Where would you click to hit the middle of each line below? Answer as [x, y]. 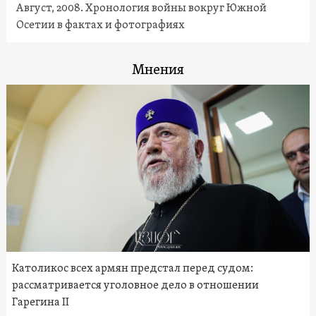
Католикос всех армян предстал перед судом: [132, 269]
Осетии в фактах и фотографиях [100, 26]
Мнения [158, 71]
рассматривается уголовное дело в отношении [135, 286]
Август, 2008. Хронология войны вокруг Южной [141, 9]
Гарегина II [40, 303]
